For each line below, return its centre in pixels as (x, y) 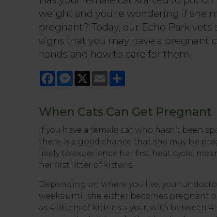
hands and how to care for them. (115, 54)
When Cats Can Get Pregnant (125, 112)
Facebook (75, 74)
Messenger (95, 74)
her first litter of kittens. (86, 165)
